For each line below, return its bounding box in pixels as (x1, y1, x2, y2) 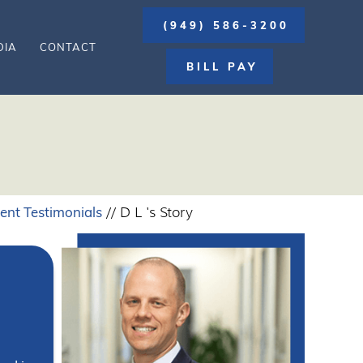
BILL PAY (186, 60, 258, 73)
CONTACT (39, 41, 96, 53)
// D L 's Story (102, 204, 193, 220)
